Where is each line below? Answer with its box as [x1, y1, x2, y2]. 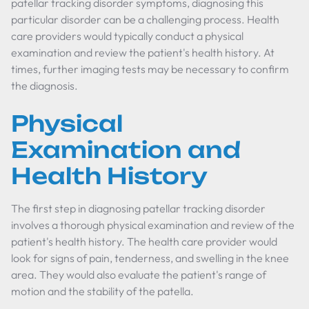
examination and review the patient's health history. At [11, 46, 275, 59]
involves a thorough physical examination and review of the [11, 218, 295, 232]
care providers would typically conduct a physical [11, 29, 243, 43]
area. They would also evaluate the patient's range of [11, 268, 266, 281]
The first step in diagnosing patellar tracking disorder [11, 201, 266, 215]
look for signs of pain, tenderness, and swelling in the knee [11, 251, 289, 265]
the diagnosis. [11, 79, 78, 92]
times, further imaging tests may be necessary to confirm [11, 62, 289, 76]
